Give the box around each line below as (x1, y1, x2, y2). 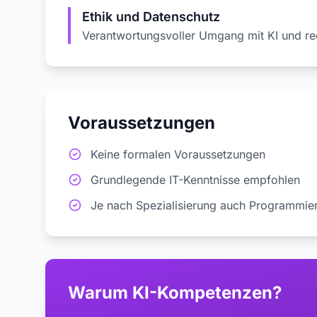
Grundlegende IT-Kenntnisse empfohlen (91, 173, 300, 187)
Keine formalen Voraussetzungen (91, 147, 265, 161)
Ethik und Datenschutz (82, 9, 220, 24)
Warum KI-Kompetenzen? (68, 282, 282, 303)
